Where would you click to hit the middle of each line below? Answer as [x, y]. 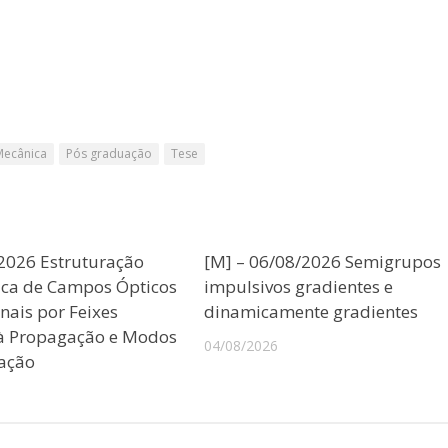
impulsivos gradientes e [299, 286]
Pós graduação [109, 153]
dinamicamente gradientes [311, 311]
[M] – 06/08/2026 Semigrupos [323, 261]
